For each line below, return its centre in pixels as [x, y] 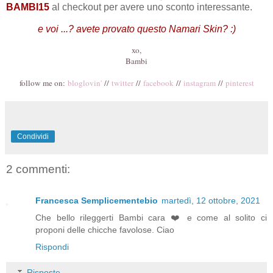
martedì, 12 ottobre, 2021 [211, 201]
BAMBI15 [28, 7]
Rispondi [52, 247]
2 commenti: [38, 169]
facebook [158, 83]
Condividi [33, 137]
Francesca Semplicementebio [97, 201]
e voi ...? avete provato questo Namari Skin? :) [136, 29]
